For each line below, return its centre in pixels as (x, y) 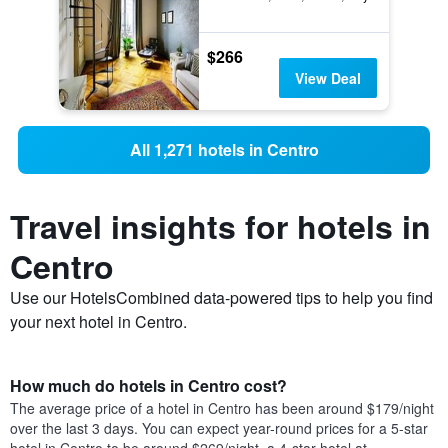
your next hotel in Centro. (98, 322)
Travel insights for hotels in (220, 226)
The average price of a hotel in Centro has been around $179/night (222, 408)
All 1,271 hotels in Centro (224, 150)
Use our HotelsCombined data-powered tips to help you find (221, 298)
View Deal (327, 78)
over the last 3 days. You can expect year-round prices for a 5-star (219, 428)
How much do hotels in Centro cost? (148, 386)
